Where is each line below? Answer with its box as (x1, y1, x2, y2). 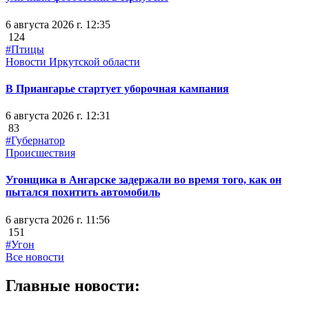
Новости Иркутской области (6, 55, 140, 68)
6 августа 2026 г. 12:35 (6, 18, 110, 30)
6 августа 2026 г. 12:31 (6, 110, 110, 122)
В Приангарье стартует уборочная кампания (6, 82, 229, 94)
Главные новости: (6, 277, 140, 295)
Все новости (6, 250, 64, 263)
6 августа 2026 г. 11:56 (6, 213, 110, 226)
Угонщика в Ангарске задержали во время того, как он (6, 174, 281, 186)
